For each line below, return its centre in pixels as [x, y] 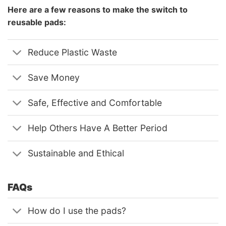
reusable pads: [37, 22]
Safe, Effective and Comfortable [95, 102]
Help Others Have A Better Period [98, 128]
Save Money [54, 77]
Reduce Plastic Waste [73, 52]
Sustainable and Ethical [76, 153]
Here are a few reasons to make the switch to [98, 10]
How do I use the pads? [77, 210]
